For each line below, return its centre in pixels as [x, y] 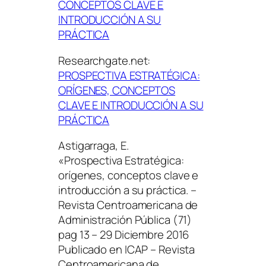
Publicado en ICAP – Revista [127, 250]
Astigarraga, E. [94, 146]
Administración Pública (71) [125, 220]
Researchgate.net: [104, 60]
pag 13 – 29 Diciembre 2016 [124, 235]
